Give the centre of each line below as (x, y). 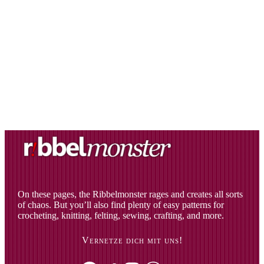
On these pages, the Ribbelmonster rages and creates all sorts (131, 194)
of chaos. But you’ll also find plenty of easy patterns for (121, 204)
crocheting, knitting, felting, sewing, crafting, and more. (121, 215)
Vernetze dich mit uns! (132, 240)
